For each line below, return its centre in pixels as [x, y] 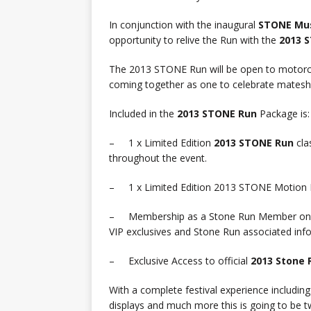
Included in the [143, 114]
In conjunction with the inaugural [184, 25]
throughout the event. [158, 158]
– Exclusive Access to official [180, 261]
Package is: [283, 114]
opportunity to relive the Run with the [194, 40]
